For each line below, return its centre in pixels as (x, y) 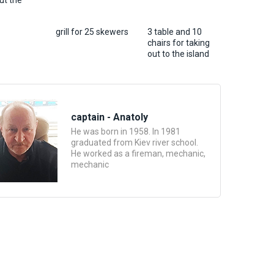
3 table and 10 (175, 32)
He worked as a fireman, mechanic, (138, 154)
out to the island (178, 54)
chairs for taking (179, 43)
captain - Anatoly (109, 117)
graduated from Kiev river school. (135, 143)
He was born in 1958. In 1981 (126, 131)
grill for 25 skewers (92, 32)
